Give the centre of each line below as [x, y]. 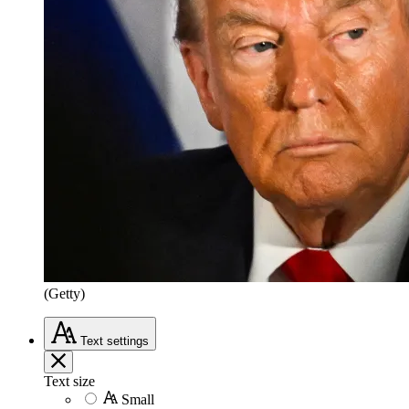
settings [128, 341]
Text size [69, 381]
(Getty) [64, 293]
